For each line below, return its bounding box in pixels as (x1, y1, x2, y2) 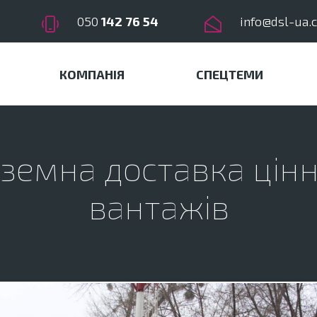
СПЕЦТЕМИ (195, 67, 263, 82)
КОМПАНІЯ (59, 67, 125, 82)
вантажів (88, 185, 229, 226)
